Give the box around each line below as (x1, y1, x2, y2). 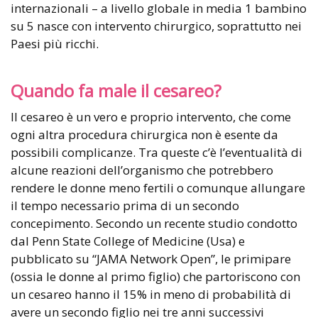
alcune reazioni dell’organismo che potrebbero (11, 162, 273, 179)
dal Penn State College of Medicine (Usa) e (11, 233, 245, 250)
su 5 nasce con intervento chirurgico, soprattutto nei (11, 18, 302, 35)
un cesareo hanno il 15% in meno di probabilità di (11, 286, 291, 303)
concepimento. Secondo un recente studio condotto (11, 215, 297, 232)
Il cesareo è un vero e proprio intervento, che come (11, 109, 291, 126)
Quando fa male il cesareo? (11, 79, 221, 103)
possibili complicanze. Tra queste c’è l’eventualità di (11, 144, 302, 161)
